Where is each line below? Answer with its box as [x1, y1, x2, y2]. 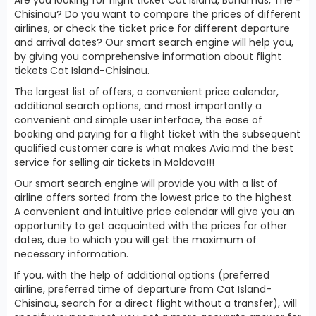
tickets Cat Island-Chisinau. [14, 63, 150, 78]
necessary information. [14, 246, 128, 261]
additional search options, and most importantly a [14, 98, 262, 113]
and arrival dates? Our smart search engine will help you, [14, 35, 293, 49]
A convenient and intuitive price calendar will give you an [14, 204, 295, 219]
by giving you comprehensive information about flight [14, 49, 281, 63]
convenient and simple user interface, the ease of [14, 112, 262, 127]
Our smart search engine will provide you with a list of [14, 176, 278, 190]
